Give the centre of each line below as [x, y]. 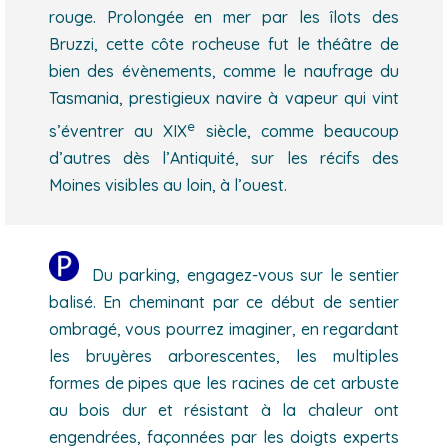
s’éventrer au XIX [118, 130]
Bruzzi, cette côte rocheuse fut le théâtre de [224, 44]
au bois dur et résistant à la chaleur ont [224, 409]
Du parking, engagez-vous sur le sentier [239, 274]
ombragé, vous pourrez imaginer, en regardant [224, 328]
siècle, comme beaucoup [297, 130]
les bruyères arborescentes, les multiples [224, 355]
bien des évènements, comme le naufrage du [224, 71]
